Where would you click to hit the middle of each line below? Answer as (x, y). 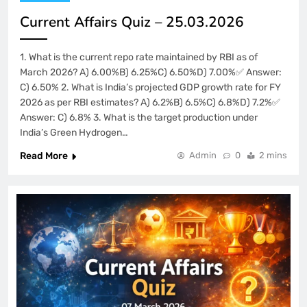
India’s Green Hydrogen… (74, 133)
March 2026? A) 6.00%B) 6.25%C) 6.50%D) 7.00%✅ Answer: (151, 73)
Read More (44, 156)
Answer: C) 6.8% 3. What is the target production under (139, 118)
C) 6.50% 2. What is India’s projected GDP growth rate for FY (150, 88)
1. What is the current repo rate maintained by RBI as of (139, 58)
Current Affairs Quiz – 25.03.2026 (132, 22)
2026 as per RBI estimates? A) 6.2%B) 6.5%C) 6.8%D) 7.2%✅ (150, 103)
